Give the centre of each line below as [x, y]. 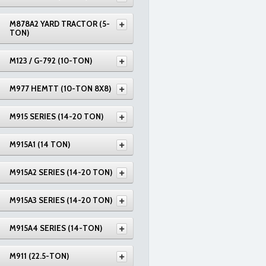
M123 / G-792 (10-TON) [51, 61]
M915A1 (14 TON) [40, 144]
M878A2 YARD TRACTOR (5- [60, 24]
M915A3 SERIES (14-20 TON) [61, 200]
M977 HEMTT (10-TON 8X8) [60, 88]
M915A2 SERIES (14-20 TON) [61, 172]
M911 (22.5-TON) [39, 256]
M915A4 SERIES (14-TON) [56, 228]
